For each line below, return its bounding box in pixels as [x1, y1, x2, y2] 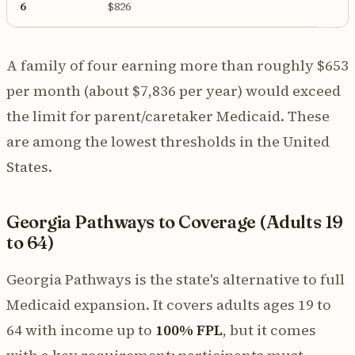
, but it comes [223, 319, 316, 340]
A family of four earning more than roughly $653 [6, 55, 349, 75]
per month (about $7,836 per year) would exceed [6, 80, 341, 101]
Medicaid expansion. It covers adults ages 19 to [6, 294, 331, 315]
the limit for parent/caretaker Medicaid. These [6, 105, 330, 126]
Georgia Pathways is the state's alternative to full [6, 269, 345, 289]
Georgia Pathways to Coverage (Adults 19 [6, 210, 343, 233]
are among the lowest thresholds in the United [6, 131, 330, 151]
